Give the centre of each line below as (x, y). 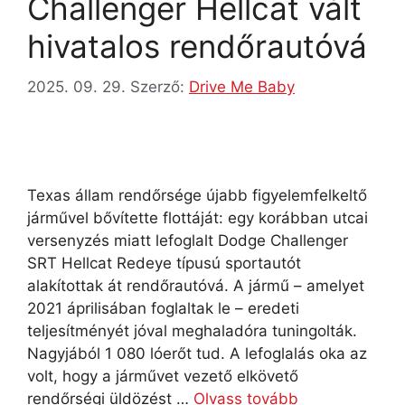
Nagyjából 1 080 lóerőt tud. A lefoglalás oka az (197, 353)
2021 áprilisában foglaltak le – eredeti (163, 308)
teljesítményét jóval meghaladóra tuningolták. (192, 330)
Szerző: (160, 86)
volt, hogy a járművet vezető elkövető (163, 376)
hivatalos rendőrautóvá (197, 46)
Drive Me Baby (242, 86)
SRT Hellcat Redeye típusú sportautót (164, 263)
